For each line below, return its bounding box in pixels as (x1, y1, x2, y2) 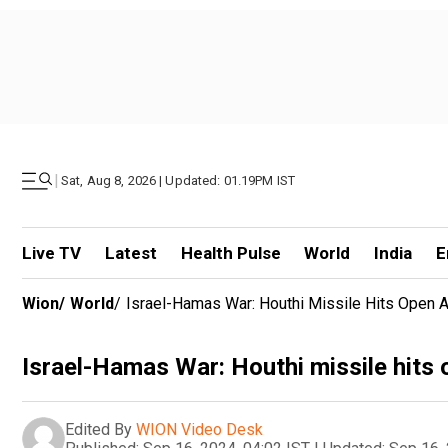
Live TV (22, 243, 81, 263)
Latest (104, 243, 157, 263)
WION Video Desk (136, 419, 263, 439)
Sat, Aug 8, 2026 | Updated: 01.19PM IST (61, 173, 296, 188)
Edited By (65, 419, 132, 439)
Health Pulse (180, 243, 281, 263)
